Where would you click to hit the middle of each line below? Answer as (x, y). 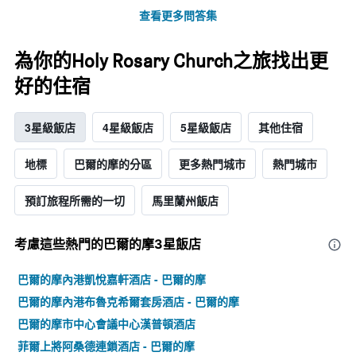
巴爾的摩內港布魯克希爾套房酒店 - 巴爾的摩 (128, 302)
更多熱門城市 (212, 164)
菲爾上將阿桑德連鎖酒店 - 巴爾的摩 (106, 346)
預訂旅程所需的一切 (75, 201)
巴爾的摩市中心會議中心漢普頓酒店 (106, 324)
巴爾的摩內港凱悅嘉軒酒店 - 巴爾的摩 (112, 279)
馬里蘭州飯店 (185, 201)
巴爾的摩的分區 (113, 164)
